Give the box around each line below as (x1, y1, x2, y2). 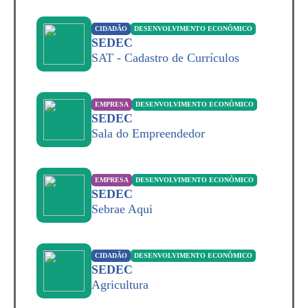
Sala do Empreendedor (91, 126, 205, 140)
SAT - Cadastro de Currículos (91, 51, 239, 65)
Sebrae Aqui (91, 202, 153, 216)
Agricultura (91, 278, 148, 291)
